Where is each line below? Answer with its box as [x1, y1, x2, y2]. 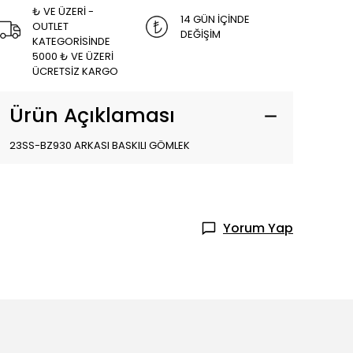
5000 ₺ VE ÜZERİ [32, 49, 113, 64]
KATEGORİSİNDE [32, 34, 110, 49]
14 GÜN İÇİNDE [180, 11, 250, 27]
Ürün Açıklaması [9, 102, 175, 129]
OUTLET [32, 19, 69, 34]
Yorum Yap [223, 219, 293, 237]
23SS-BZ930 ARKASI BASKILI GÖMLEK [9, 138, 190, 153]
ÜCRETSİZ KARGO [32, 64, 118, 79]
